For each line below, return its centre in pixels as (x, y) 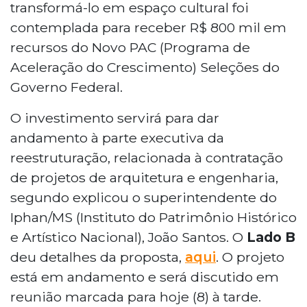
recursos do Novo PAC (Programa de (130, 48)
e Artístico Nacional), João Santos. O (128, 237)
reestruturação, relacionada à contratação (147, 158)
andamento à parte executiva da (117, 138)
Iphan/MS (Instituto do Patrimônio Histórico (153, 218)
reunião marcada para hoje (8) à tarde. (136, 297)
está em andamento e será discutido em (145, 277)
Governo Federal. (66, 87)
